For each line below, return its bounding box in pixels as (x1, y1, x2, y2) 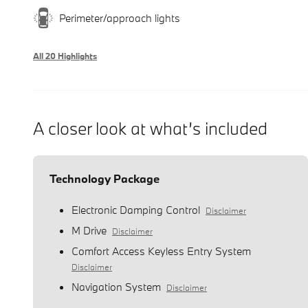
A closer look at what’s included (33, 116, 267, 140)
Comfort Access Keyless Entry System (71, 243, 251, 258)
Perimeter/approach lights (59, 11, 180, 25)
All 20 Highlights (33, 49, 97, 61)
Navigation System (71, 279, 161, 294)
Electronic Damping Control (71, 202, 200, 217)
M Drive (71, 223, 107, 237)
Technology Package (49, 170, 159, 186)
